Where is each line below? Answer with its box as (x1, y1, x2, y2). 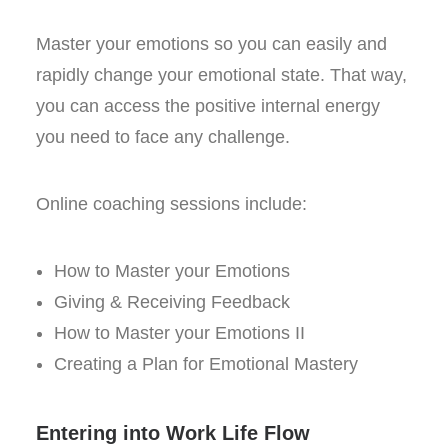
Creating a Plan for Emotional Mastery (54, 354, 358, 374)
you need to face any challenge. (36, 127, 290, 147)
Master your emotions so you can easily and (36, 34, 387, 54)
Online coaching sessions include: (36, 194, 307, 214)
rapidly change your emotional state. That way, (36, 65, 407, 85)
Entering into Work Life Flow (36, 422, 310, 444)
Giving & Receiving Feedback (54, 292, 290, 312)
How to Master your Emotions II (54, 323, 305, 343)
